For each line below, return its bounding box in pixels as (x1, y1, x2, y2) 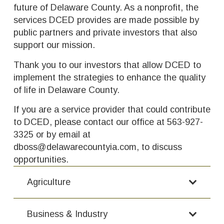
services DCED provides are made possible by (13, 15, 199, 25)
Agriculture (27, 177, 70, 187)
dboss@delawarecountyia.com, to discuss (13, 142, 182, 152)
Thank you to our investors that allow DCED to (13, 59, 201, 70)
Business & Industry (27, 209, 107, 219)
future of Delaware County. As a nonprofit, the (13, 2, 198, 13)
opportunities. (13, 154, 68, 165)
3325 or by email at (13, 129, 90, 140)
